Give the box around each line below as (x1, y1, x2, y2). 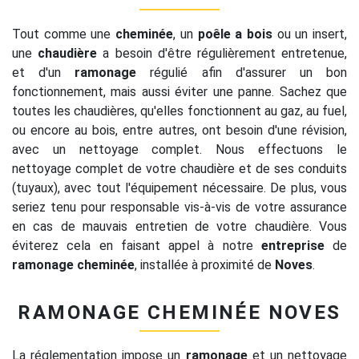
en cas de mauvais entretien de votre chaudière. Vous (12, 219, 347, 235)
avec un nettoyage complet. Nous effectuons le (12, 142, 347, 158)
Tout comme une (12, 26, 116, 42)
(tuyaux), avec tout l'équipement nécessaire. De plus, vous (12, 180, 347, 196)
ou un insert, (272, 26, 348, 42)
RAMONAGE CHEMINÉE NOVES (18, 301, 341, 324)
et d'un (12, 65, 75, 81)
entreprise (260, 238, 325, 254)
